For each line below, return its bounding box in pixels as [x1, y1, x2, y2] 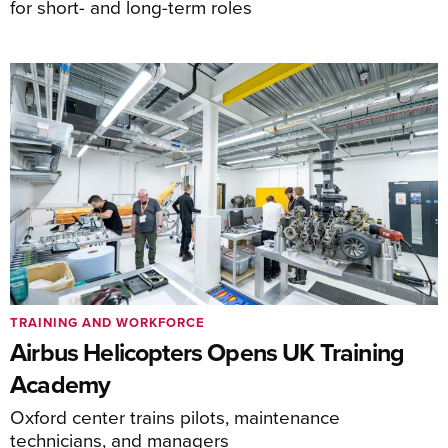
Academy [10, 365, 111, 402]
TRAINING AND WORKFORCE [10, 312, 205, 332]
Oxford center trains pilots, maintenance [10, 402, 340, 430]
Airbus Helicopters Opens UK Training [10, 333, 405, 370]
